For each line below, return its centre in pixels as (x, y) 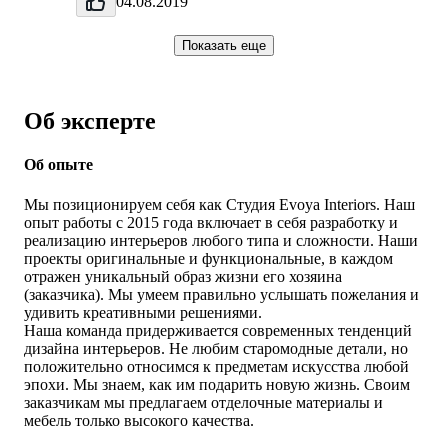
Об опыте (58, 165)
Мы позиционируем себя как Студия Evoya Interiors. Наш (219, 204)
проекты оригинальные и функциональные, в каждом (208, 258)
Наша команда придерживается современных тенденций (218, 330)
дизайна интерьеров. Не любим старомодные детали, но (216, 348)
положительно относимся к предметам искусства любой (216, 366)
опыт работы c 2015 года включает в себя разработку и (211, 222)
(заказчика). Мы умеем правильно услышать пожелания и (221, 294)
